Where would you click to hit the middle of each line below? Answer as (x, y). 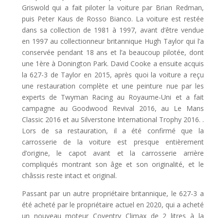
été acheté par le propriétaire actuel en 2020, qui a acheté (113, 204)
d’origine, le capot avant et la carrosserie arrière (113, 153)
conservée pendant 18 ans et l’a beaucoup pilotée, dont (113, 52)
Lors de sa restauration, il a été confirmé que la (113, 130)
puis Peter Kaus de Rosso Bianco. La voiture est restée (113, 18)
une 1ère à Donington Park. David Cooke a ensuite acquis (113, 63)
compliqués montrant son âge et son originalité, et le (113, 164)
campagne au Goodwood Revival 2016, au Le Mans (113, 108)
